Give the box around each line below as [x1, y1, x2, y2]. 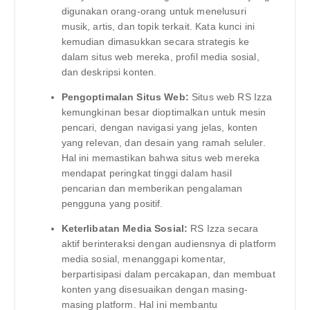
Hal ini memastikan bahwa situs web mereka [61, 152, 260, 164]
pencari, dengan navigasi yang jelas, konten [61, 122, 258, 134]
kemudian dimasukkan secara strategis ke [61, 36, 249, 48]
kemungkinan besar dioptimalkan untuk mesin [61, 107, 266, 118]
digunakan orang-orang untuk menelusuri [61, 6, 246, 17]
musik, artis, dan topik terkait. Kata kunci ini [61, 21, 255, 33]
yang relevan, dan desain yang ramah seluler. [61, 137, 266, 149]
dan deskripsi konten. [61, 66, 157, 78]
